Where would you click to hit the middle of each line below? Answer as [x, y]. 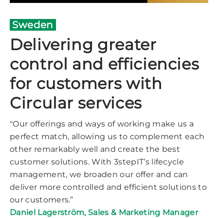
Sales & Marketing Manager [143, 212]
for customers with [86, 83]
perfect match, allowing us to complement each [107, 136]
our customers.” [42, 200]
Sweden [33, 25]
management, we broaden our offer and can [99, 174]
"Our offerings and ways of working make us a [102, 124]
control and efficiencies [105, 64]
